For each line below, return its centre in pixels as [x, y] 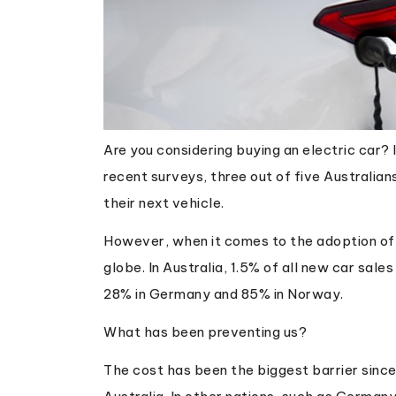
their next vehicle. [164, 203]
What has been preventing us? [205, 332]
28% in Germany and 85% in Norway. [224, 294]
